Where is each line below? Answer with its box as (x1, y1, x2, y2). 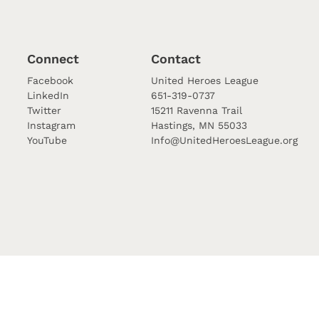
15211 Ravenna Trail (151, 105, 242, 116)
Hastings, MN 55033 (151, 120, 247, 131)
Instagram (27, 120, 75, 131)
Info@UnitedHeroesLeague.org (151, 135, 298, 146)
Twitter (27, 105, 61, 116)
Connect (27, 51, 79, 66)
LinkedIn (27, 90, 69, 101)
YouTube (27, 135, 67, 146)
